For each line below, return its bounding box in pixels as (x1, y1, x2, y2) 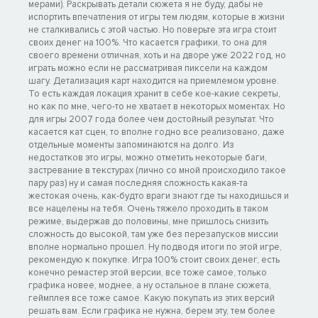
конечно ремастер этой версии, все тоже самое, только (28, 266, 267, 278)
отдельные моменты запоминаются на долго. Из (28, 138, 234, 150)
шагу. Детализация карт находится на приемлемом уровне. (28, 75, 279, 87)
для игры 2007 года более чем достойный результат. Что (28, 113, 274, 125)
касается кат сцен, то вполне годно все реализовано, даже (28, 126, 285, 138)
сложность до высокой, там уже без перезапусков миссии (28, 228, 278, 240)
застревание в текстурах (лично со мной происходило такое (28, 164, 286, 176)
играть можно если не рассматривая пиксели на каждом (28, 62, 268, 74)
